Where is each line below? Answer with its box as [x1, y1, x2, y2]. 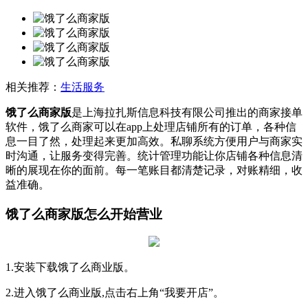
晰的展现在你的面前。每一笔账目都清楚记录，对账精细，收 [5, 164, 302, 176]
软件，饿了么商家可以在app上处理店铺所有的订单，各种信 [5, 120, 296, 133]
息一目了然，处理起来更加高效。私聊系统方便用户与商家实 [5, 135, 302, 147]
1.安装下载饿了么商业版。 [5, 261, 135, 274]
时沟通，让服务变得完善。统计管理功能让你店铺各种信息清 [5, 149, 302, 162]
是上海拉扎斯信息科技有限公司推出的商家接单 [71, 106, 302, 118]
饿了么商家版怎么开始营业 [5, 206, 162, 221]
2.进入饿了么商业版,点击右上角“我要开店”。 [5, 287, 224, 299]
